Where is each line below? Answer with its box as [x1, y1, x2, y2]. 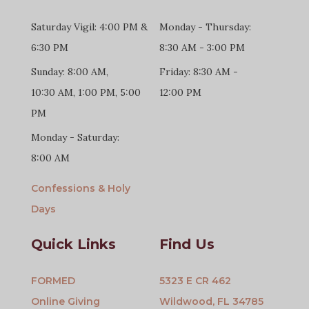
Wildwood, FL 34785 [159, 295, 264, 308]
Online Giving [30, 295, 100, 308]
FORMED [30, 274, 75, 287]
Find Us [159, 235, 215, 252]
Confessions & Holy [30, 182, 130, 195]
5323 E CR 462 [159, 274, 232, 287]
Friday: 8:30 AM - [159, 66, 239, 79]
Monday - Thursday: [159, 21, 252, 34]
